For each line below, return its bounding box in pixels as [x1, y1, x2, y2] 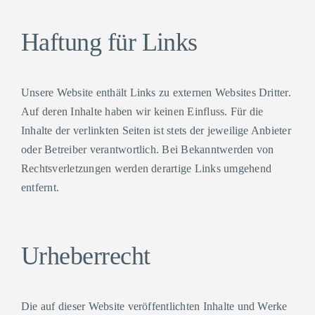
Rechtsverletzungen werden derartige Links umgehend [20, 162, 271, 174]
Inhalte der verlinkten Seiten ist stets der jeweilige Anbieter [20, 124, 291, 136]
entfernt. [20, 181, 60, 193]
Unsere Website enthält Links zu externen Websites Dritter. [20, 86, 291, 98]
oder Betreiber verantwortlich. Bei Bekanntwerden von [20, 143, 274, 155]
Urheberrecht [20, 242, 150, 270]
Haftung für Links [20, 28, 198, 56]
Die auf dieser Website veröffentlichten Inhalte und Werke [20, 300, 288, 312]
